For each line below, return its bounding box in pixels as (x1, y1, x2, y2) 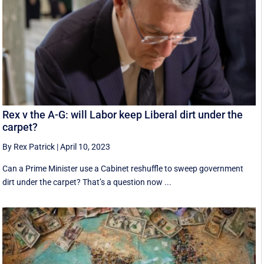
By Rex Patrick (2, 141, 55, 151)
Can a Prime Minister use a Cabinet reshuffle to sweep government (2, 163, 244, 173)
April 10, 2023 (60, 141, 111, 151)
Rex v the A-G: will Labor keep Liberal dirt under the (2, 108, 243, 121)
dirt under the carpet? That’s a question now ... (2, 177, 172, 187)
